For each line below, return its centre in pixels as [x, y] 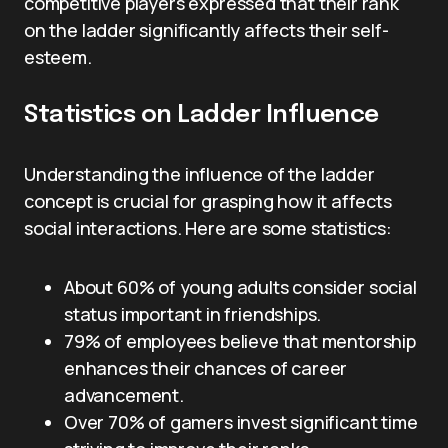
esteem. [58, 57]
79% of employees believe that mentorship [240, 341]
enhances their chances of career [206, 368]
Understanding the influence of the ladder [199, 174]
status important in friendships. [193, 314]
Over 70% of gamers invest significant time [241, 422]
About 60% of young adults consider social [240, 287]
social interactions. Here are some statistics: [208, 228]
